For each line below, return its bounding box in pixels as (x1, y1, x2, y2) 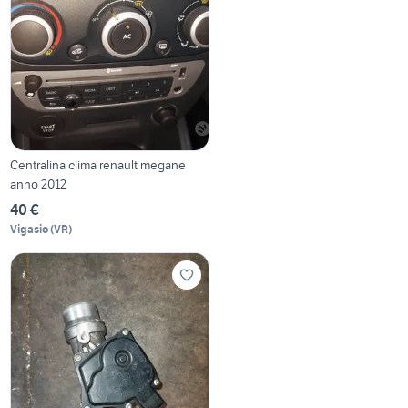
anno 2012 (10, 176, 67, 193)
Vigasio (10, 222, 49, 237)
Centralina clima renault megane (10, 157, 187, 174)
